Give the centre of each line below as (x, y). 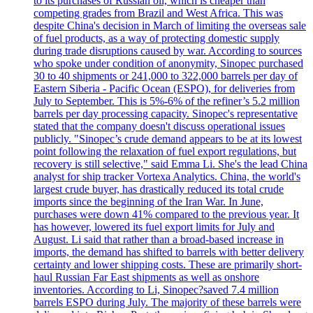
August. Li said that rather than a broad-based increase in (159, 239)
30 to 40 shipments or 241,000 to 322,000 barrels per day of (166, 75)
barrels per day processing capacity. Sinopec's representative (166, 113)
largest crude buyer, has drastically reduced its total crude (159, 189)
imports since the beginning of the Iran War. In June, (148, 201)
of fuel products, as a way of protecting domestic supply (156, 38)
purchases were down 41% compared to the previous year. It (166, 214)
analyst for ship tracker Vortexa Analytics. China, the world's (167, 176)
